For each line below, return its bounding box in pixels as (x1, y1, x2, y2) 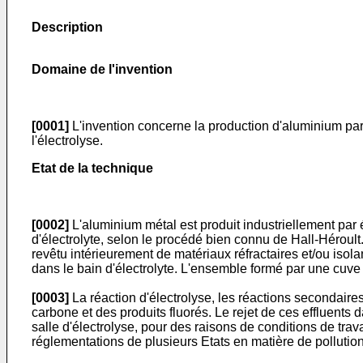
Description (32, 20, 103, 34)
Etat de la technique (32, 161, 153, 175)
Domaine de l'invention (32, 62, 173, 76)
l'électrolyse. (32, 134, 103, 147)
